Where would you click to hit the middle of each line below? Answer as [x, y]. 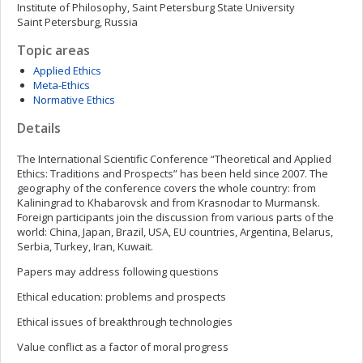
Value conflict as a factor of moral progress [123, 347]
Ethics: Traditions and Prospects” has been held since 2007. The [173, 173]
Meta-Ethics [62, 85]
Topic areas [53, 50]
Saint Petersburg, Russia [77, 22]
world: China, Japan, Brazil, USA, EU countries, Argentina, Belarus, [175, 232]
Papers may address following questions [118, 271]
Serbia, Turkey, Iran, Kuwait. [85, 246]
